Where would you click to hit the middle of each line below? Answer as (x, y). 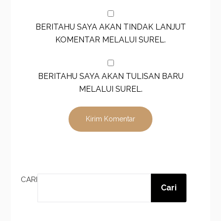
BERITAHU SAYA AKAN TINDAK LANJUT (110, 27)
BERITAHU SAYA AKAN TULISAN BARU (110, 76)
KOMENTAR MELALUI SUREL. (110, 40)
